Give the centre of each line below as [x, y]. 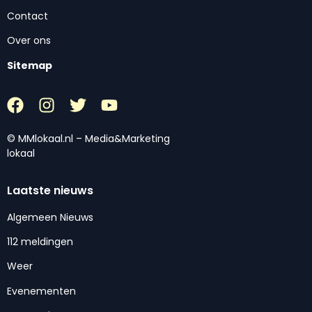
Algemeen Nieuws [50, 217]
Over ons [29, 41]
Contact [28, 16]
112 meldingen [40, 242]
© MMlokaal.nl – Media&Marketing [88, 139]
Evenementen [41, 291]
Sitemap [30, 65]
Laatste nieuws [50, 190]
